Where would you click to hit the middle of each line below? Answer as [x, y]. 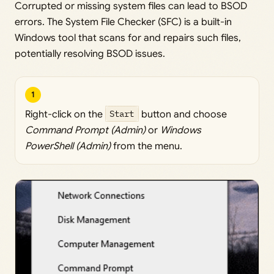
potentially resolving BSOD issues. [90, 54]
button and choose [183, 114]
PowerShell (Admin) [68, 146]
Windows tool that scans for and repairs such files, [128, 38]
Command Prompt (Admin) [85, 130]
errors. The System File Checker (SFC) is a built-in [123, 22]
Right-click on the [65, 114]
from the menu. [146, 146]
